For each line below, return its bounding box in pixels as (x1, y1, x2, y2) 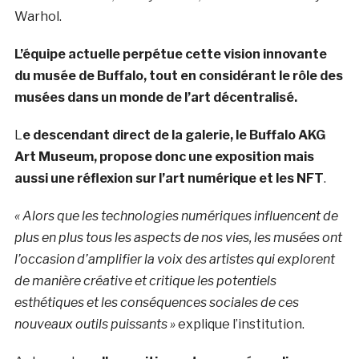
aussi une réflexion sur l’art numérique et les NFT (14, 170, 324, 186)
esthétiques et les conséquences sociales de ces (14, 294, 299, 310)
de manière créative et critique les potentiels (14, 272, 276, 288)
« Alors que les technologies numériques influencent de (14, 208, 338, 224)
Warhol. (14, 8, 62, 24)
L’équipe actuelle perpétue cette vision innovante (14, 46, 327, 62)
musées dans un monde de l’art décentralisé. (14, 89, 297, 105)
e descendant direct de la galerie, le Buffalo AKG (22, 127, 325, 143)
